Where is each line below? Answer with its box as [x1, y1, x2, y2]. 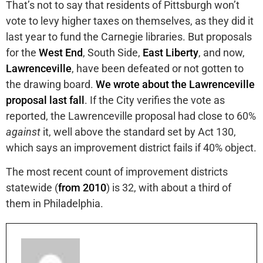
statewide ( [6, 181, 58, 194]
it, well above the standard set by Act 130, [43, 125, 236, 138]
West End [39, 46, 83, 59]
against [6, 125, 43, 138]
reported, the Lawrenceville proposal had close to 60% [6, 109, 256, 122]
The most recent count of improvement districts [6, 166, 228, 178]
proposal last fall [6, 93, 85, 106]
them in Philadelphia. [6, 197, 103, 210]
